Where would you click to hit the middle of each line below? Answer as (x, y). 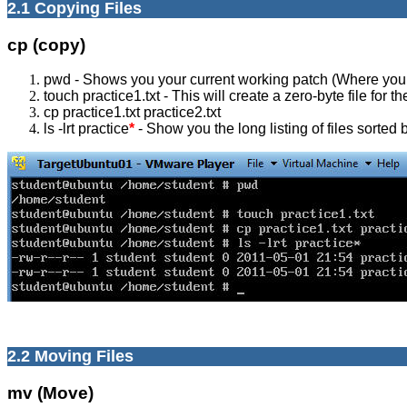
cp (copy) (46, 45)
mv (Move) (50, 393)
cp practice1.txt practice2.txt (132, 113)
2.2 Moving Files (70, 357)
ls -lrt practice (86, 129)
